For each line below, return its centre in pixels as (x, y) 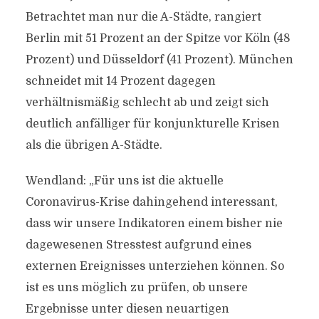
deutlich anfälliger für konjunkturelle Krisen (152, 124)
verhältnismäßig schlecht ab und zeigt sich (147, 103)
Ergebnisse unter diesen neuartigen (127, 309)
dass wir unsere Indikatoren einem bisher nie (154, 224)
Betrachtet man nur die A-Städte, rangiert (143, 17)
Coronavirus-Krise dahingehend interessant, (151, 202)
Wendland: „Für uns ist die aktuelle (124, 181)
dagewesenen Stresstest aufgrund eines (138, 245)
